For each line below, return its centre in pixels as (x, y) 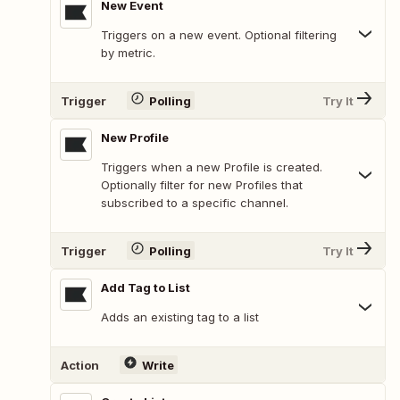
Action (80, 365)
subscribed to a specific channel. (195, 203)
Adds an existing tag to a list (180, 317)
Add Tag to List (146, 288)
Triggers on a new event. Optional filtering (219, 35)
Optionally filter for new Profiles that (202, 185)
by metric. (128, 53)
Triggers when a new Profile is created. (212, 167)
